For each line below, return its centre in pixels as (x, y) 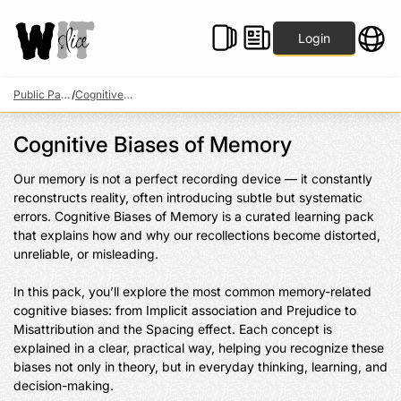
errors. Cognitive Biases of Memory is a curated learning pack (194, 216)
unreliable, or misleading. (86, 254)
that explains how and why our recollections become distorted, (197, 235)
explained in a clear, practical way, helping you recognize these (199, 348)
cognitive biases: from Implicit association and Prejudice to (185, 310)
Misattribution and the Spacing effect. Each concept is (173, 329)
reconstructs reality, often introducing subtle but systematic (188, 197)
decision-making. (64, 385)
